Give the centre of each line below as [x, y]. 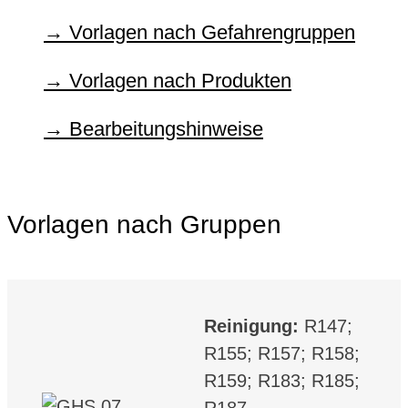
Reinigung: [254, 326]
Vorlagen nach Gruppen [144, 225]
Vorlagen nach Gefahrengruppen [212, 32]
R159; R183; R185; [282, 381]
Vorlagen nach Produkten [180, 80]
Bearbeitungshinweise [166, 128]
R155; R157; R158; [282, 354]
